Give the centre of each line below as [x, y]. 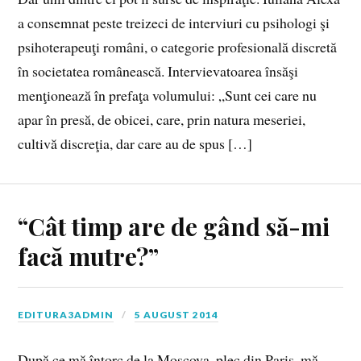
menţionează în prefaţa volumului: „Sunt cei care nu [168, 95]
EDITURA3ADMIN [66, 315]
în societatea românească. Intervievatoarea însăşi [158, 71]
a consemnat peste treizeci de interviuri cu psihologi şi [174, 23]
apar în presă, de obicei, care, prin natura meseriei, [162, 120]
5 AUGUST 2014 [177, 315]
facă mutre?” [89, 256]
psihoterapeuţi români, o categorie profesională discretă [178, 47]
